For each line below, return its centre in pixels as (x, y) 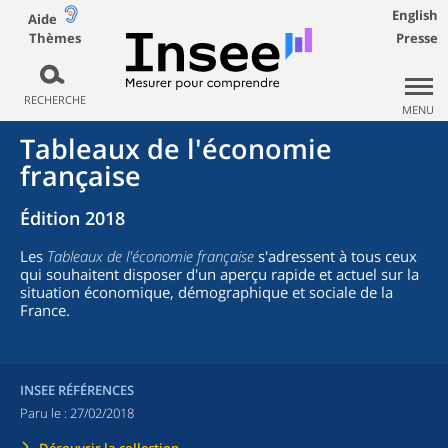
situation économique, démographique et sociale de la (206, 292)
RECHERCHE (54, 99)
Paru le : (45, 413)
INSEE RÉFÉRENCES (77, 390)
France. (45, 310)
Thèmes (54, 37)
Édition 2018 (72, 218)
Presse (417, 38)
